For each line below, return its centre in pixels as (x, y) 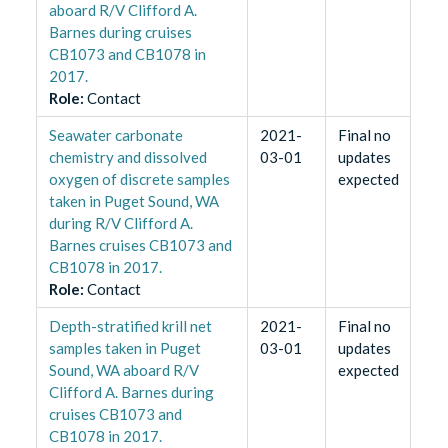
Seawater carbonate (115, 134)
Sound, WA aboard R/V (123, 369)
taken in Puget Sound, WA (133, 200)
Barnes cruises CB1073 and (140, 244)
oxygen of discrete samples (139, 178)
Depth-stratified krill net (130, 325)
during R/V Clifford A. (120, 222)
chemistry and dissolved (127, 156)
